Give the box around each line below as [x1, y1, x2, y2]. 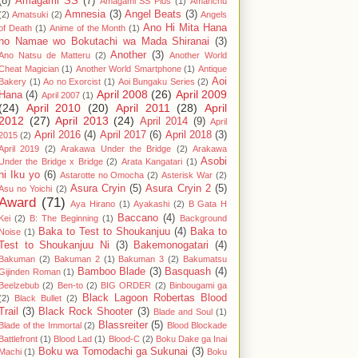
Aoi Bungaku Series [117, 76, 195, 86]
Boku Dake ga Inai [155, 333, 228, 344]
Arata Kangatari [121, 156, 183, 166]
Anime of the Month [49, 22, 126, 33]
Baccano [117, 212, 158, 224]
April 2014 [139, 115, 188, 127]
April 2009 [175, 87, 228, 101]
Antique [198, 63, 228, 74]
